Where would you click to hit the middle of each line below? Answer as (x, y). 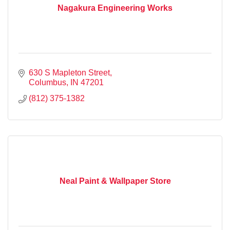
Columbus (47, 82)
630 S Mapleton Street (69, 72)
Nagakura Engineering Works (115, 8)
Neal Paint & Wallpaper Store (115, 181)
